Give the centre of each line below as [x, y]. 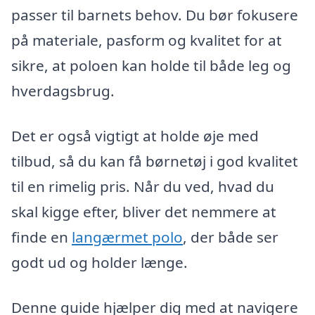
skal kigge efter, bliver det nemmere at [144, 212]
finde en [41, 237]
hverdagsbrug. [63, 91]
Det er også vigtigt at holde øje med [135, 136]
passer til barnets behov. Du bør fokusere [155, 15]
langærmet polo [127, 237]
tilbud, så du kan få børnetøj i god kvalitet [155, 161]
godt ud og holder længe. [99, 263]
